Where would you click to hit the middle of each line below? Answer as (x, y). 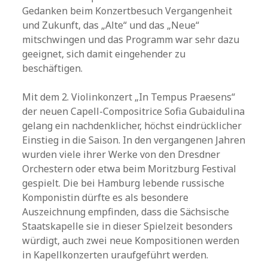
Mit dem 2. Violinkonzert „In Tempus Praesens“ (129, 97)
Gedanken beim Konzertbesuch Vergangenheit (127, 11)
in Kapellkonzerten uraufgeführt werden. (115, 255)
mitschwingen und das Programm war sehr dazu (131, 39)
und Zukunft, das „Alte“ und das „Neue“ (111, 25)
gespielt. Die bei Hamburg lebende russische (124, 183)
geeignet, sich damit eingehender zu (104, 54)
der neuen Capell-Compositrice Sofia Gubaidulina (134, 111)
